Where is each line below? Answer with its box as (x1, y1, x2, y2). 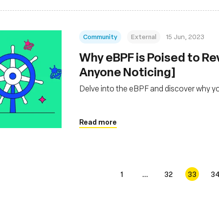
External (131, 32, 156, 41)
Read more (79, 117, 117, 126)
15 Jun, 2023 (166, 32, 204, 41)
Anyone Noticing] (79, 64, 175, 79)
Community (83, 32, 117, 41)
